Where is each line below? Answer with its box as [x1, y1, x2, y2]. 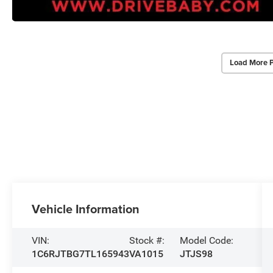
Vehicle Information [32, 199, 140, 218]
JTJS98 [179, 247, 213, 260]
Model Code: [179, 234, 233, 246]
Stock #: [129, 234, 165, 246]
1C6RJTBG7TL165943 [32, 247, 130, 260]
